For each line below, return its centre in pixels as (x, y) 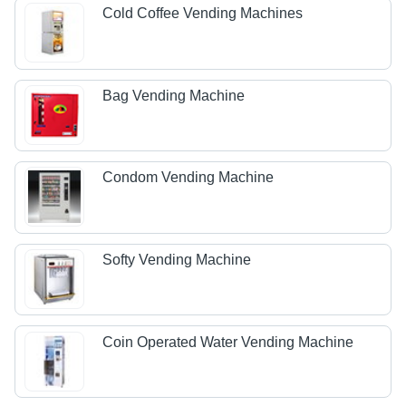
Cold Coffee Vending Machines (203, 14)
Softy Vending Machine (177, 260)
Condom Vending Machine (188, 178)
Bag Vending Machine (174, 95)
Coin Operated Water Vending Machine (228, 342)
